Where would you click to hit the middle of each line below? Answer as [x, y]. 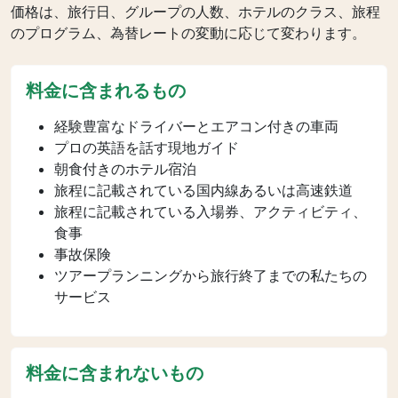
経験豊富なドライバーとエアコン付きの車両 [196, 126]
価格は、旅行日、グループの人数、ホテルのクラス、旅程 [195, 12]
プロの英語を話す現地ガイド [147, 147]
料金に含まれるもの [106, 91]
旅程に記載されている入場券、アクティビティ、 [211, 211]
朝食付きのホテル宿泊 [125, 169]
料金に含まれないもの [115, 373]
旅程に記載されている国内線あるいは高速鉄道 [203, 190]
